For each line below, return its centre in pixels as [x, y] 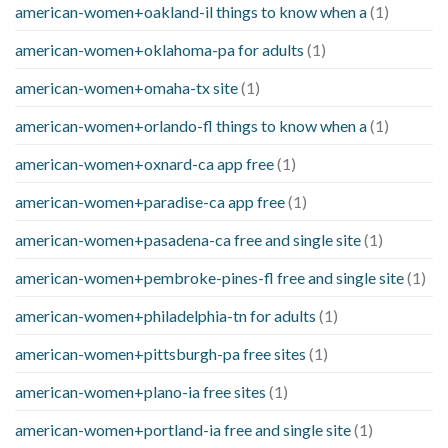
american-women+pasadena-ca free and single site [188, 239]
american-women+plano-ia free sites [140, 391]
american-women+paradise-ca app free [150, 201]
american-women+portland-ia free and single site [183, 429]
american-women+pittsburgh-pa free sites [160, 353]
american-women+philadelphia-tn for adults [165, 315]
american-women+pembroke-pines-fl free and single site [209, 277]
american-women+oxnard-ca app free [144, 163]
